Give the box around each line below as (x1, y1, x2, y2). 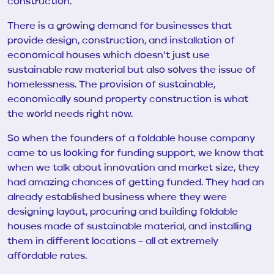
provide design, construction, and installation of (7, 36, 235, 46)
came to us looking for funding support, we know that (7, 149, 264, 158)
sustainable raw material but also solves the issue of (7, 65, 256, 75)
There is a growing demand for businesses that (7, 21, 232, 31)
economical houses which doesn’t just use (7, 51, 210, 61)
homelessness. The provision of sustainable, (7, 80, 215, 90)
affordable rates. (7, 251, 92, 261)
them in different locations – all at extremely (7, 237, 218, 246)
